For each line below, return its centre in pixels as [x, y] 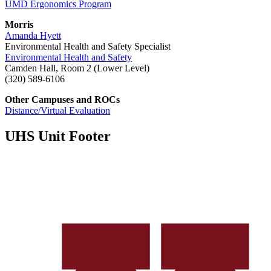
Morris [19, 25]
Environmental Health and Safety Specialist [88, 47]
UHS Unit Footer [58, 136]
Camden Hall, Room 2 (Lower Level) [77, 68]
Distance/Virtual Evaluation [57, 111]
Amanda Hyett [33, 36]
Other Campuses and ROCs [62, 100]
